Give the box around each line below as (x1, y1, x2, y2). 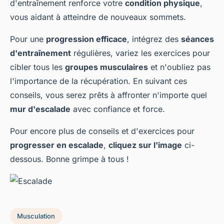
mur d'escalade (10, 104, 70, 114)
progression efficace (46, 34, 127, 44)
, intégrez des (127, 34, 181, 44)
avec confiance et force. (70, 104, 165, 114)
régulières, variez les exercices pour (71, 48, 210, 58)
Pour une (10, 34, 46, 44)
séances (181, 34, 214, 44)
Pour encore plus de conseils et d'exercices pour (10, 126, 194, 136)
